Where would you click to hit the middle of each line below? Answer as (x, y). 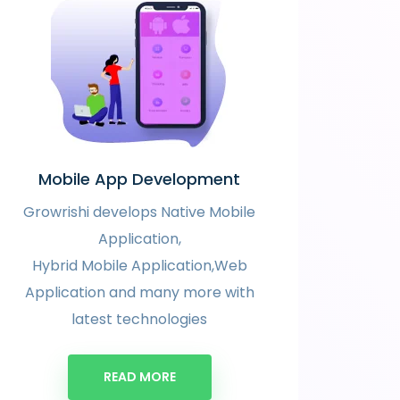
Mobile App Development (139, 179)
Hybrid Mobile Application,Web (139, 266)
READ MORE (139, 377)
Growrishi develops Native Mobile (139, 212)
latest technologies (139, 319)
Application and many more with (139, 292)
